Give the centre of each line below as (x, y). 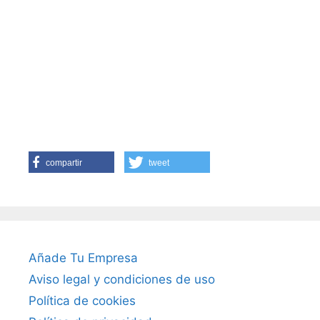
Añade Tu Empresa (83, 258)
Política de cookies (82, 301)
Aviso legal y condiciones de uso (122, 279)
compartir (64, 163)
